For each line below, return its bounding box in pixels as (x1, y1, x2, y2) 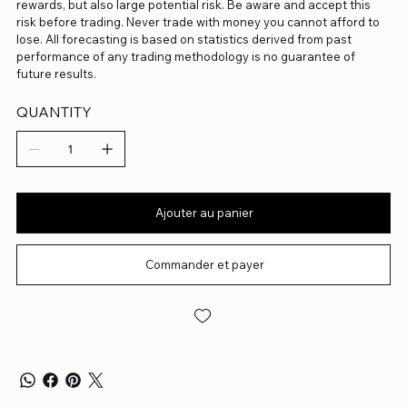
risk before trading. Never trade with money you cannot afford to (15, 15, 380, 30)
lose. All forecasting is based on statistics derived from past (15, 32, 352, 47)
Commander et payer (144, 257, 264, 273)
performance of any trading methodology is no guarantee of (15, 49, 355, 65)
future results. (15, 66, 96, 82)
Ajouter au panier (155, 205, 253, 221)
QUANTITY (15, 103, 92, 122)
